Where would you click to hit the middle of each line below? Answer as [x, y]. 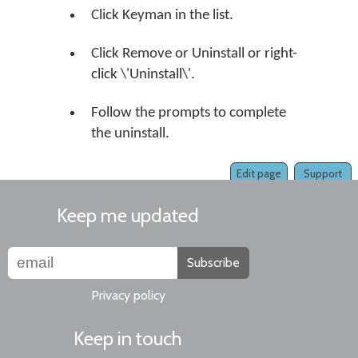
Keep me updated [128, 215]
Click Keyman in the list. [162, 16]
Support [323, 173]
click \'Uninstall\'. [143, 75]
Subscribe [213, 263]
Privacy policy [128, 295]
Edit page [259, 173]
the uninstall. [130, 134]
